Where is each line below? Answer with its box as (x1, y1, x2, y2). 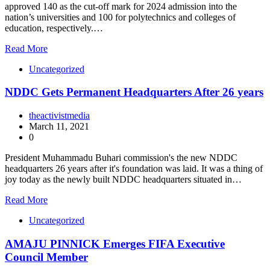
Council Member (5, 250, 88, 263)
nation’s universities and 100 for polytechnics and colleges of (5, 11, 236, 22)
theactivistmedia (29, 110, 90, 121)
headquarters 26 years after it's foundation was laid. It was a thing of (5, 163, 263, 174)
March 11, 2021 (29, 121, 89, 131)
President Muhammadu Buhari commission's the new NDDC (5, 152, 237, 163)
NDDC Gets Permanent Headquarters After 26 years (5, 86, 263, 99)
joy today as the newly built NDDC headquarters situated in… (5, 174, 242, 184)
